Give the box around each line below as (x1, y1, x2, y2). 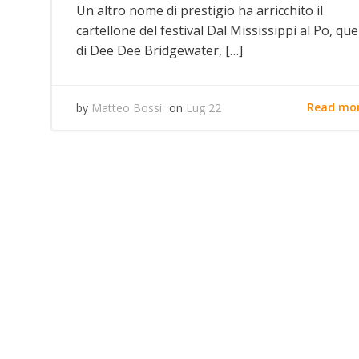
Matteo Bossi (91, 99, 162, 115)
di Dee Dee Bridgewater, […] (76, 41, 243, 59)
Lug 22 (186, 99, 221, 115)
